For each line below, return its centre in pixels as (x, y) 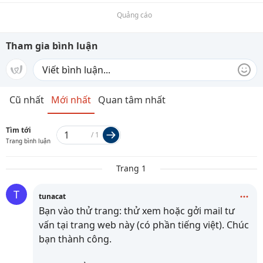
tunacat (52, 196)
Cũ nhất (27, 100)
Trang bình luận (28, 141)
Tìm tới (18, 130)
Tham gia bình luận (52, 46)
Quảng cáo (134, 15)
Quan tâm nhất (132, 100)
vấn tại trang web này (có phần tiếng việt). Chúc (144, 225)
